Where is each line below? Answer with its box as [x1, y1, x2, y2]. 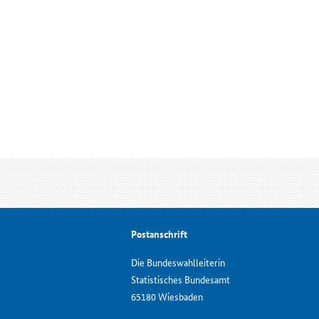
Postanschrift [131, 226, 187, 241]
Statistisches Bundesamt [131, 271, 230, 286]
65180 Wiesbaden [131, 288, 203, 303]
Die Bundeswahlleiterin [131, 254, 225, 269]
